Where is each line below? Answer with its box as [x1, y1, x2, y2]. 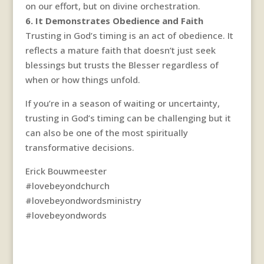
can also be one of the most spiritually [25, 126, 188, 138]
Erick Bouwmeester [25, 164, 107, 177]
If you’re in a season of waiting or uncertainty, [25, 97, 220, 109]
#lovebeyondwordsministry [25, 194, 141, 206]
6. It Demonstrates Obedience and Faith [25, 14, 203, 27]
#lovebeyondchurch [25, 179, 110, 192]
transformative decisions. [25, 141, 134, 153]
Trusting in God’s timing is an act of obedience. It [25, 29, 233, 41]
